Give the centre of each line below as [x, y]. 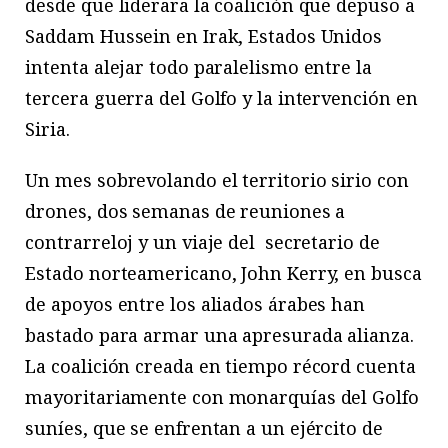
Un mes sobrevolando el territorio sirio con [217, 180]
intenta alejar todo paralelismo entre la [198, 66]
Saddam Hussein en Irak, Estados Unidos [204, 35]
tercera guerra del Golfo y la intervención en [221, 97]
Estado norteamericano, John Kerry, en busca [223, 273]
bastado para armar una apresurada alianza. [219, 335]
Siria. [47, 128]
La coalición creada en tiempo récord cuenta [220, 366]
